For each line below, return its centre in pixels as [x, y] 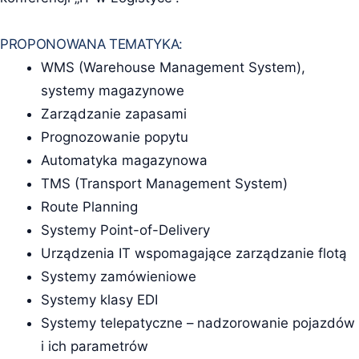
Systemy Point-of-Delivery [125, 230]
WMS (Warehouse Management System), [173, 68]
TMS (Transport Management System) [164, 184]
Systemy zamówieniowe [118, 277]
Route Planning [89, 207]
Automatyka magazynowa [124, 161]
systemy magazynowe [112, 91]
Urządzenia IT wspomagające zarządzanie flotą [194, 254]
